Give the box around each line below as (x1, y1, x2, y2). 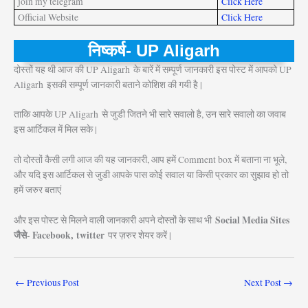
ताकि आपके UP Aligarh (14, 108, 98, 121)
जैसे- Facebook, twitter (14, 228, 104, 243)
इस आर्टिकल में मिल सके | (14, 123, 97, 136)
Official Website (18, 11, 78, 24)
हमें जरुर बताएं (14, 184, 61, 197)
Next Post (244, 276, 283, 289)
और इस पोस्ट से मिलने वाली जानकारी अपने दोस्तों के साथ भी (14, 214, 215, 227)
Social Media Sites (215, 213, 289, 228)
